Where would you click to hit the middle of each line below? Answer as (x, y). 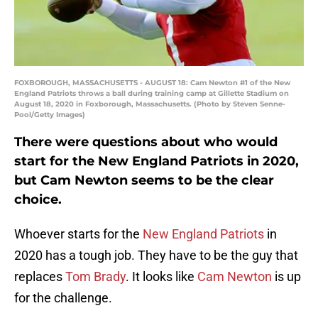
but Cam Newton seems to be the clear (144, 181)
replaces (40, 277)
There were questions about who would (146, 142)
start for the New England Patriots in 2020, (157, 161)
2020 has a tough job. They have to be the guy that (156, 256)
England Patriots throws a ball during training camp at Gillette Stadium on (152, 94)
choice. (38, 200)
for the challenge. (63, 298)
